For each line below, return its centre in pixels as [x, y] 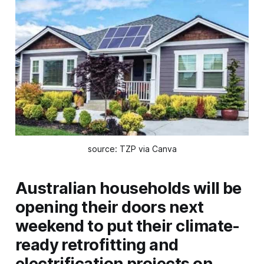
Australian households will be [128, 189]
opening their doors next [109, 207]
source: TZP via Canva [132, 149]
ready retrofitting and [97, 245]
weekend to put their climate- [127, 226]
